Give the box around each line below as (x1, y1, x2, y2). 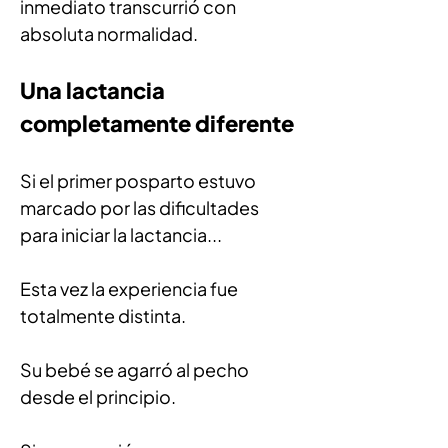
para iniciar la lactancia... (20, 223, 222, 246)
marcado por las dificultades (20, 196, 262, 219)
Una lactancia (20, 76, 169, 104)
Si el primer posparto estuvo (20, 169, 259, 192)
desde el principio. (20, 385, 176, 408)
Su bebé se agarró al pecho (20, 358, 252, 381)
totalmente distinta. (20, 304, 186, 327)
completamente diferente (20, 109, 294, 137)
